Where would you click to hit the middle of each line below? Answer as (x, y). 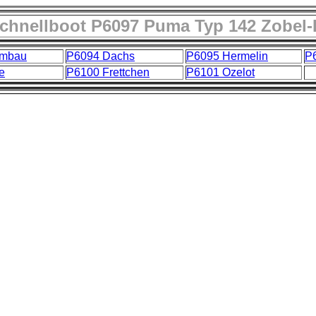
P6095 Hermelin (227, 56)
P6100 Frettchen (108, 72)
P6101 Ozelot (220, 72)
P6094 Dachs (101, 56)
